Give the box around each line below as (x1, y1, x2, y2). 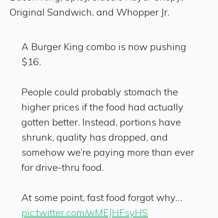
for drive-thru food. (21, 161, 104, 173)
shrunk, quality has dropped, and (21, 130, 168, 143)
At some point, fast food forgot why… (21, 191, 182, 203)
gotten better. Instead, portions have (21, 115, 181, 128)
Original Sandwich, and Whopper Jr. (10, 5, 172, 18)
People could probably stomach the (21, 85, 178, 98)
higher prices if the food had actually (21, 100, 183, 113)
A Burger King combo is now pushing (21, 40, 186, 53)
